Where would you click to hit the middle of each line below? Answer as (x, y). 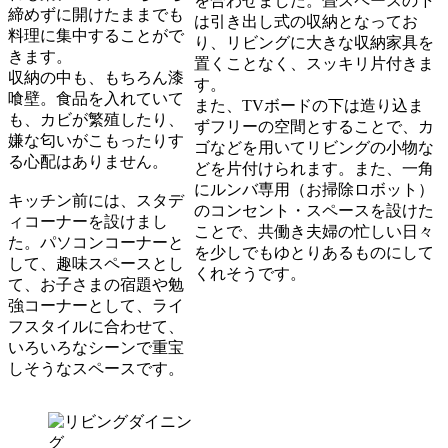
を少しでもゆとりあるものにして (314, 253)
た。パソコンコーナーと (96, 242)
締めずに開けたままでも (96, 14)
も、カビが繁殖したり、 (96, 119)
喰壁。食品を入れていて (96, 98)
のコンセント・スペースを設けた (314, 211)
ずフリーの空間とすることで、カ (314, 127)
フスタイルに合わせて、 (96, 326)
